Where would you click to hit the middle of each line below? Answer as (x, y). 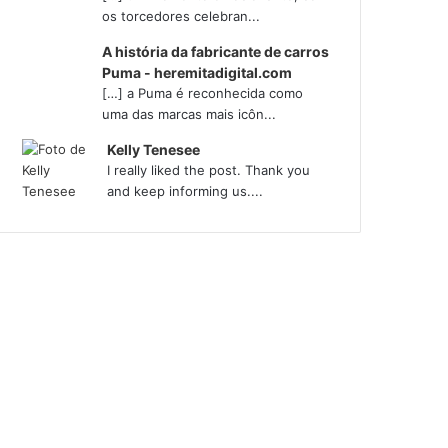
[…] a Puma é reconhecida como (203, 92)
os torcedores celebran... (181, 15)
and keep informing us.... (185, 190)
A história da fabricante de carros (216, 51)
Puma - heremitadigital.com (197, 72)
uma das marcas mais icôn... (189, 113)
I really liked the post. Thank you (209, 169)
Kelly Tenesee (154, 149)
